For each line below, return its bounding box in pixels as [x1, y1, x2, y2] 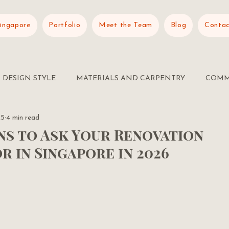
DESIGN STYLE [3, 74, 56, 82]
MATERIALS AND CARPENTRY [76, 74, 185, 82]
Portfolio [49, 21, 81, 29]
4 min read [6, 113, 39, 122]
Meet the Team [99, 21, 153, 29]
